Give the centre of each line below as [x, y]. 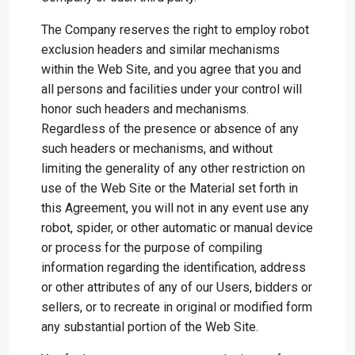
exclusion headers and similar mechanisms [160, 50]
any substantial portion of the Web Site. [150, 327]
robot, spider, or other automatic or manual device [177, 228]
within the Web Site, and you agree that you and [171, 69]
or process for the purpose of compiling [152, 248]
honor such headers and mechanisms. [145, 109]
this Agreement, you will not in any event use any [175, 208]
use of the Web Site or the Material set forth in [170, 188]
